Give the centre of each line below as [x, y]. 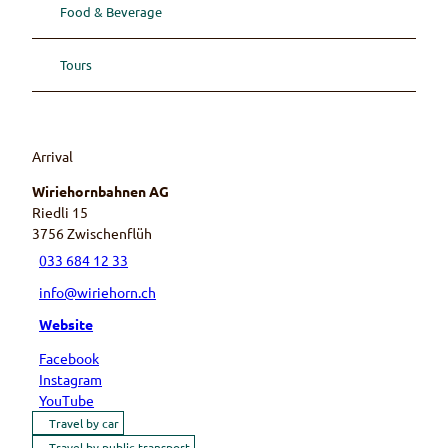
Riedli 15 [60, 212]
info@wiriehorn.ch [98, 291]
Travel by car [84, 423]
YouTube [67, 400]
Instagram [71, 379]
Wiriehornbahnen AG [100, 191]
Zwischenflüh [109, 233]
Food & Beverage [111, 12]
